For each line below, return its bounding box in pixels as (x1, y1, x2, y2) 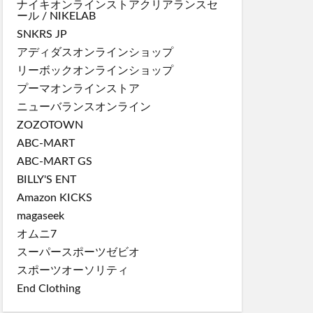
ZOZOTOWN (17, 119, 83, 131)
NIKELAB (50, 10, 96, 22)
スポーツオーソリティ (17, 264, 129, 276)
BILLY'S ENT (17, 173, 76, 185)
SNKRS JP (17, 28, 67, 40)
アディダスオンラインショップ (17, 46, 173, 58)
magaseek (17, 210, 64, 221)
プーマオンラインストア (17, 82, 140, 94)
